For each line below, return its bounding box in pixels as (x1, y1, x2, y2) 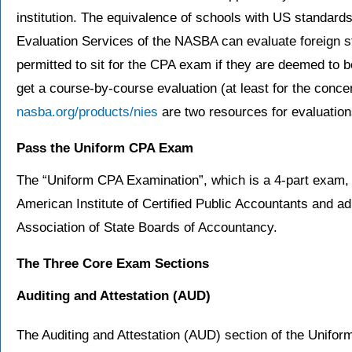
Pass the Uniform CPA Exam (16, 141, 193, 156)
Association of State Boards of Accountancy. (16, 220, 277, 236)
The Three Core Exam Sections (16, 256, 209, 272)
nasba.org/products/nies (16, 104, 158, 120)
